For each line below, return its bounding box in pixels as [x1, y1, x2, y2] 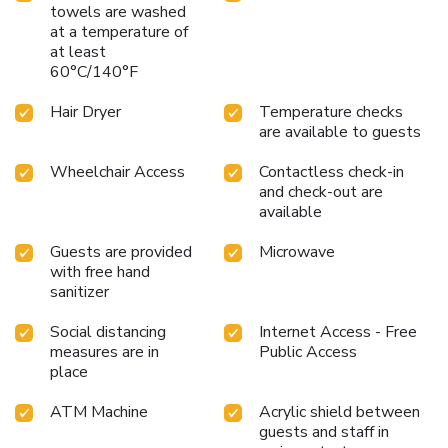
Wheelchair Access [50, 160, 185, 183]
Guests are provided [50, 240, 192, 263]
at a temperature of [50, 20, 188, 43]
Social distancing [50, 320, 166, 343]
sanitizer [50, 280, 109, 303]
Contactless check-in [259, 160, 404, 183]
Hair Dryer [50, 100, 121, 123]
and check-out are [259, 180, 383, 203]
